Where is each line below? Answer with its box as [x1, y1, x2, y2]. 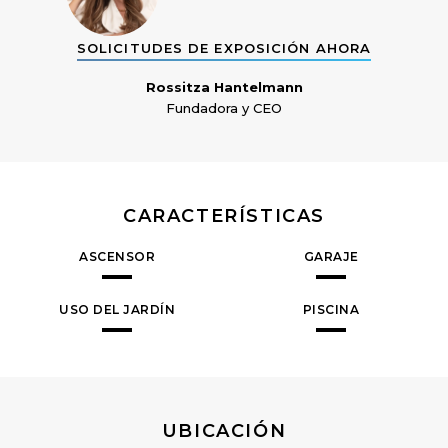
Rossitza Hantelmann [145, 78, 303, 95]
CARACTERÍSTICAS [123, 205, 325, 228]
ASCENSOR [79, 249, 155, 265]
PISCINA [302, 302, 360, 318]
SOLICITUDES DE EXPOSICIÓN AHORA [76, 39, 372, 56]
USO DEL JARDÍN [59, 302, 175, 318]
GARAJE [303, 249, 359, 265]
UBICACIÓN [161, 420, 287, 443]
